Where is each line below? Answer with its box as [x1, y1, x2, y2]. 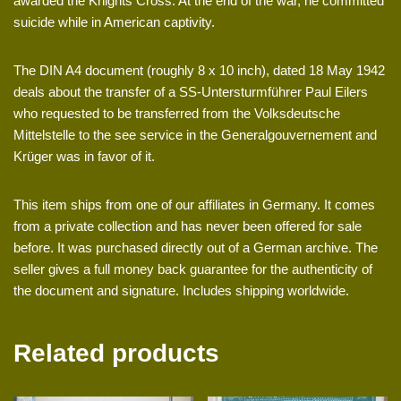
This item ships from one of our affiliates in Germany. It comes [13, 196, 375, 212]
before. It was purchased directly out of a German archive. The [13, 239, 378, 255]
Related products [13, 338, 219, 367]
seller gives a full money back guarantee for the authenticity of [13, 260, 372, 277]
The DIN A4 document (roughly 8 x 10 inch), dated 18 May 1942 [13, 62, 385, 78]
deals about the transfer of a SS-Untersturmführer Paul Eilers [13, 83, 368, 99]
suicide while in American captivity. [13, 13, 215, 30]
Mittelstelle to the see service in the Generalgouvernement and [13, 126, 377, 142]
